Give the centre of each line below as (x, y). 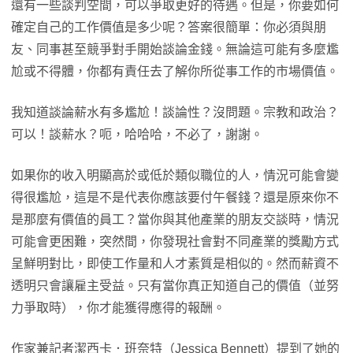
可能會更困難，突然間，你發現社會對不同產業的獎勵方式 (175, 242)
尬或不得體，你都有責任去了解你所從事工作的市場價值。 (175, 71)
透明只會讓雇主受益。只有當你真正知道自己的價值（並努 (175, 286)
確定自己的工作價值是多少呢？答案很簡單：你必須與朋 (169, 27)
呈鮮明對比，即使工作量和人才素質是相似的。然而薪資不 (175, 264)
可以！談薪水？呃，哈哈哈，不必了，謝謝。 (137, 134)
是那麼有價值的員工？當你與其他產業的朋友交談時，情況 (175, 219)
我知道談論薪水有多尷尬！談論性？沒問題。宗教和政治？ (175, 112)
